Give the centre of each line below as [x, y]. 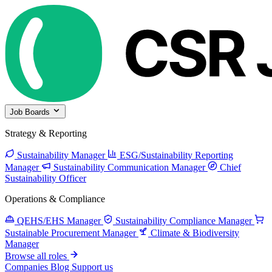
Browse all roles [36, 256]
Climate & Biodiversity [195, 233]
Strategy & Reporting [46, 133]
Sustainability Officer [46, 178]
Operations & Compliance [55, 199]
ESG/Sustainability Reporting [176, 155]
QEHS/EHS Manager [59, 221]
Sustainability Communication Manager [129, 167]
